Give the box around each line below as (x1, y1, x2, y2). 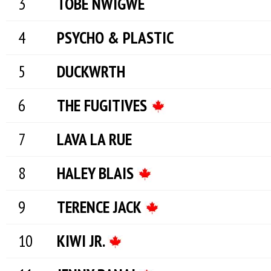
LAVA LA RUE (57, 128, 132, 150)
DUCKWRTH (57, 60, 125, 82)
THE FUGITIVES (57, 94, 151, 116)
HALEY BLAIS (57, 162, 137, 184)
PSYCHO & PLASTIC (57, 27, 174, 48)
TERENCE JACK (57, 196, 145, 218)
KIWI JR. (57, 230, 108, 252)
